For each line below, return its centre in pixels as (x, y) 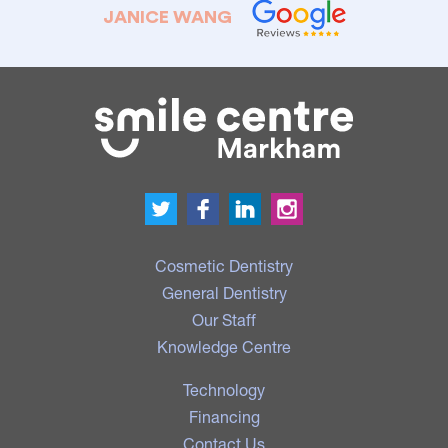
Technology (224, 389)
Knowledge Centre (224, 346)
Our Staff (224, 319)
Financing (224, 416)
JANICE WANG (167, 17)
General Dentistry (224, 292)
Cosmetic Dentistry (224, 265)
